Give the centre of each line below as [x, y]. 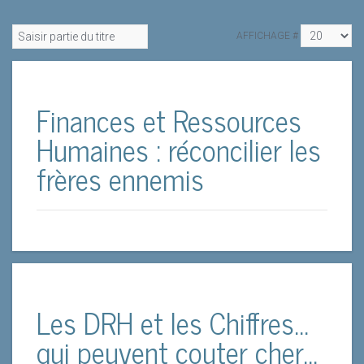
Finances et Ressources [169, 120]
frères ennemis [120, 178]
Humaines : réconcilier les [179, 149]
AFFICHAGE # [267, 35]
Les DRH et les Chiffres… [173, 322]
